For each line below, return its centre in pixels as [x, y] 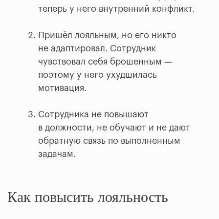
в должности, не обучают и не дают [114, 127]
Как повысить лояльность [88, 197]
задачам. [57, 154]
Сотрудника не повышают [93, 114]
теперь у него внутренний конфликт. [116, 9]
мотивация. [62, 88]
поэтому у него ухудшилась [98, 75]
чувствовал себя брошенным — [105, 61]
